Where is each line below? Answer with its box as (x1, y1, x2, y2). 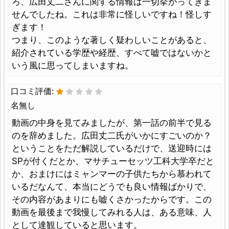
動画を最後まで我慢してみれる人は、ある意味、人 (12, 207, 212, 217)
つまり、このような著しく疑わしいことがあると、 (12, 34, 212, 45)
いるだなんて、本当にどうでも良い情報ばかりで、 (12, 181, 212, 192)
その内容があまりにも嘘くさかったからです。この (12, 194, 212, 204)
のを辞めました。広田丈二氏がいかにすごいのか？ (12, 130, 212, 141)
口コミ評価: (11, 85, 56, 96)
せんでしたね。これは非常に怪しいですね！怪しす (12, 9, 212, 19)
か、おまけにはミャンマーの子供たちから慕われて (12, 168, 212, 179)
